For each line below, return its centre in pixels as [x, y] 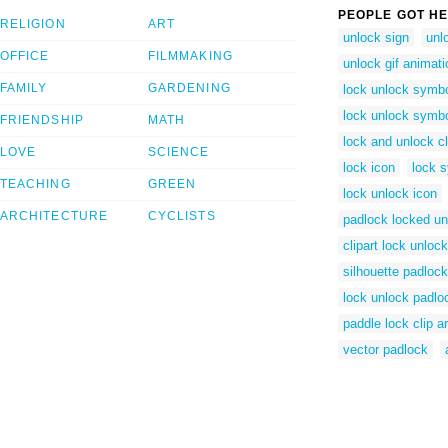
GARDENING [189, 88]
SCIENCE [179, 152]
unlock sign [376, 37]
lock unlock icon [390, 193]
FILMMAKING [190, 56]
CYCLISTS [182, 216]
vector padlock [385, 349]
